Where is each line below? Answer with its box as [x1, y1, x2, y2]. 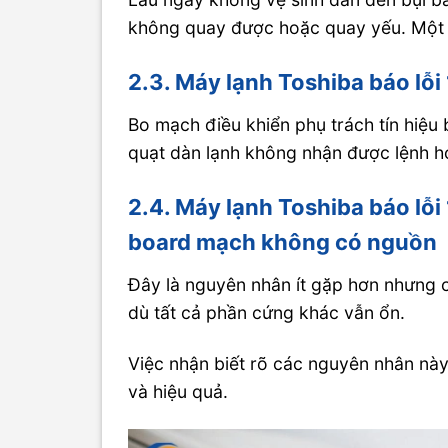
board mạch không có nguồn [128, 229, 438, 256]
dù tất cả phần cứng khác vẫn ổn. [128, 302, 406, 324]
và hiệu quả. [128, 380, 229, 402]
